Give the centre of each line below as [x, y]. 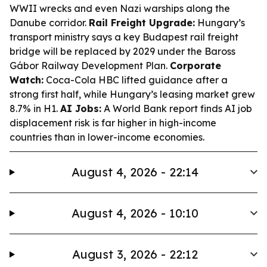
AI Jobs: [81, 108]
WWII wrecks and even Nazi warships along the [120, 8]
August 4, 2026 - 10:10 [135, 213]
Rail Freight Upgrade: [142, 23]
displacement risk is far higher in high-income [113, 123]
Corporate [195, 66]
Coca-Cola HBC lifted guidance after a [136, 80]
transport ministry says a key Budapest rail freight [124, 37]
